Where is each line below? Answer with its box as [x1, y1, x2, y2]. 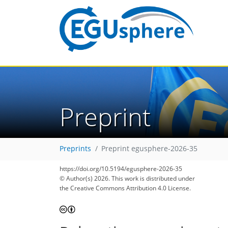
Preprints [60, 144, 91, 154]
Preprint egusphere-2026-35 [101, 144, 197, 154]
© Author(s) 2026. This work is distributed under [60, 174, 195, 183]
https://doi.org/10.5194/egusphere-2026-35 [60, 164, 182, 173]
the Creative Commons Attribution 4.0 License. [60, 184, 191, 192]
